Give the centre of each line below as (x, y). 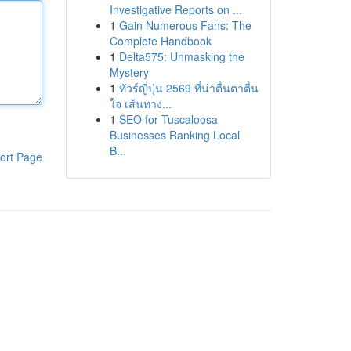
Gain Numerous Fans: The (185, 25)
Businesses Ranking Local (174, 135)
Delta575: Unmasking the (181, 56)
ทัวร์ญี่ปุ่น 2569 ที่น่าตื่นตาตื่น (188, 88)
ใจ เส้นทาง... (140, 103)
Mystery (129, 72)
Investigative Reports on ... (175, 9)
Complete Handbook (160, 41)
